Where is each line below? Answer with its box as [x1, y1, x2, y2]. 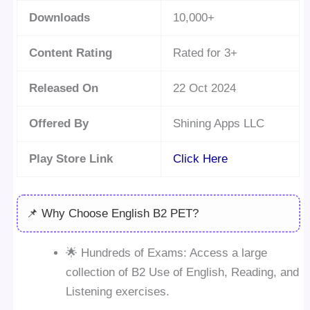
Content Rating [29, 46, 113, 60]
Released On [29, 81, 99, 95]
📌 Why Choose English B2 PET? [26, 206, 199, 220]
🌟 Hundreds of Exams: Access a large [66, 246, 268, 260]
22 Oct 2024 [173, 81, 237, 95]
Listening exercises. [66, 285, 170, 299]
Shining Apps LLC [173, 116, 265, 130]
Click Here [173, 152, 228, 165]
